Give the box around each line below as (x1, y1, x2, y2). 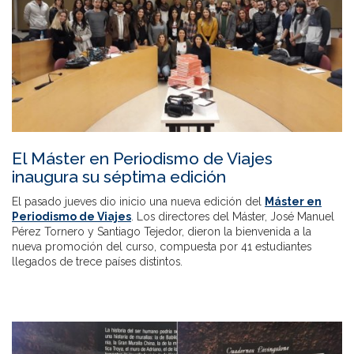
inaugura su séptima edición (12, 167, 226, 187)
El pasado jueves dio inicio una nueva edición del (12, 195, 265, 209)
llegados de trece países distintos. (12, 255, 183, 269)
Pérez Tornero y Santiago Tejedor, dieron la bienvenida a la (12, 225, 311, 239)
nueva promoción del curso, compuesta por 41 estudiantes (12, 240, 311, 254)
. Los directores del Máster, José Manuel (131, 210, 334, 224)
